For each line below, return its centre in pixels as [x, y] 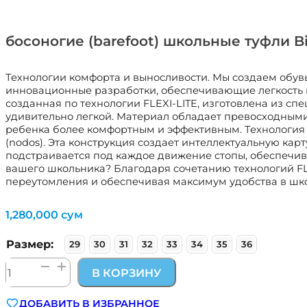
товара [25, 279]
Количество [39, 265]
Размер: [30, 244]
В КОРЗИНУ [127, 272]
